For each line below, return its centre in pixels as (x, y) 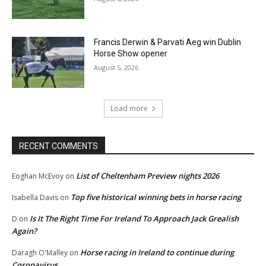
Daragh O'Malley (40, 252)
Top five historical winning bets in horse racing (156, 197)
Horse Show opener (131, 54)
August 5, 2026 (116, 68)
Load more (129, 108)
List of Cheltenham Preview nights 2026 (148, 175)
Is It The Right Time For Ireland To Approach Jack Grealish (134, 218)
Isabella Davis (35, 197)
